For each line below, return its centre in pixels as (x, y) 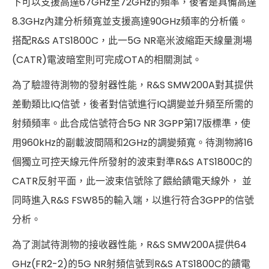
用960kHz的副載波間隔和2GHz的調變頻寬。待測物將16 (132, 143)
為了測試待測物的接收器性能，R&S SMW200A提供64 (129, 245)
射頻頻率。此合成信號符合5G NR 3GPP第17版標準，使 (131, 124)
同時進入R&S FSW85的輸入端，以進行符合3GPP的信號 (133, 201)
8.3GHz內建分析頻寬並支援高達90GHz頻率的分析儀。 (130, 22)
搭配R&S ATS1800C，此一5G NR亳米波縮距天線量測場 (132, 41)
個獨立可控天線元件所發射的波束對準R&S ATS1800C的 (132, 162)
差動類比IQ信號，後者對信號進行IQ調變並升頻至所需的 (133, 104)
